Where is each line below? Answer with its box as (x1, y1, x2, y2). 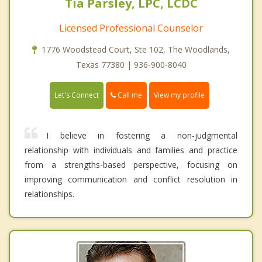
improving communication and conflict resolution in (25, 174, 237, 185)
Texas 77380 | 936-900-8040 (75, 59, 187, 71)
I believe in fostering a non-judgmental (46, 130, 237, 142)
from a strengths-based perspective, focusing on (25, 159, 237, 171)
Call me (116, 90, 142, 101)
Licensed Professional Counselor (59, 22, 203, 35)
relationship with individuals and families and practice (25, 144, 237, 156)
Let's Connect (54, 90, 99, 101)
